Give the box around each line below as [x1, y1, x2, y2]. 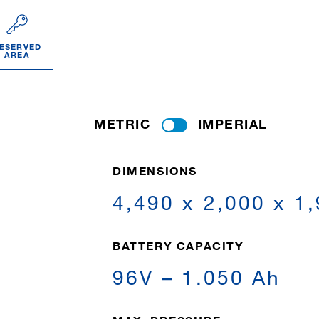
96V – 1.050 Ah [113, 265, 281, 289]
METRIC [94, 116, 150, 132]
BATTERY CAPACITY [113, 239, 244, 252]
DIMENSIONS [113, 164, 197, 177]
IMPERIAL [197, 116, 268, 132]
